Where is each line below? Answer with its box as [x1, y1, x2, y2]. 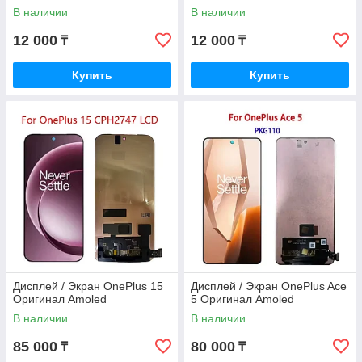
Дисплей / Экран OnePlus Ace [191, 280, 347, 293]
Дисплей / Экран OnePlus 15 [13, 280, 163, 293]
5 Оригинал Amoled [191, 293, 294, 306]
